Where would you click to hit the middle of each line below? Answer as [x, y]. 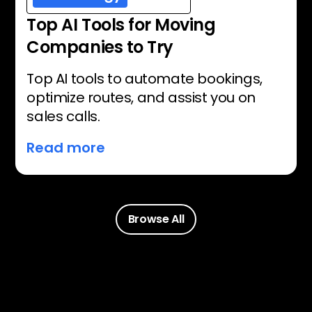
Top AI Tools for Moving [121, 24]
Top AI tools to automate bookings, [145, 78]
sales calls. [63, 116]
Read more [66, 147]
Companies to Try [100, 47]
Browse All [156, 219]
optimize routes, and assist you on [141, 97]
